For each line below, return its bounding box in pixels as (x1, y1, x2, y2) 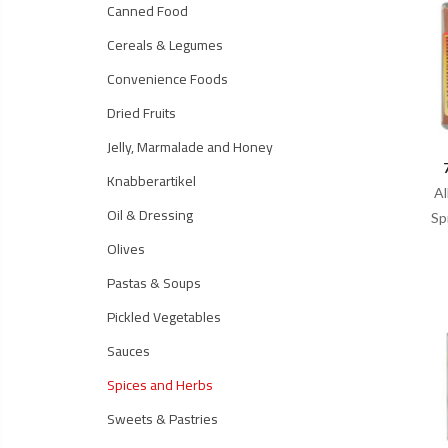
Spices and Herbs (107, 372, 213, 398)
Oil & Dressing (107, 202, 193, 228)
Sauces (107, 338, 150, 364)
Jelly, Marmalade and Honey (107, 134, 273, 160)
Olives (107, 236, 145, 262)
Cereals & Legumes (107, 32, 223, 58)
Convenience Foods (107, 66, 228, 92)
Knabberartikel (107, 168, 196, 194)
